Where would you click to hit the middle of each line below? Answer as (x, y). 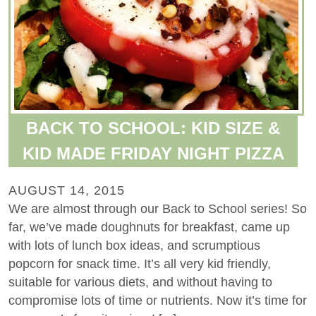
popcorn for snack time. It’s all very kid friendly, (140, 263)
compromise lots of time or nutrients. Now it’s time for (158, 300)
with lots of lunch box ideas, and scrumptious (134, 245)
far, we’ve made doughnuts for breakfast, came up (149, 227)
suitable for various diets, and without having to (140, 282)
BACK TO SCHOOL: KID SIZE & (153, 128)
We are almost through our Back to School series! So (158, 208)
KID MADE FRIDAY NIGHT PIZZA (153, 153)
